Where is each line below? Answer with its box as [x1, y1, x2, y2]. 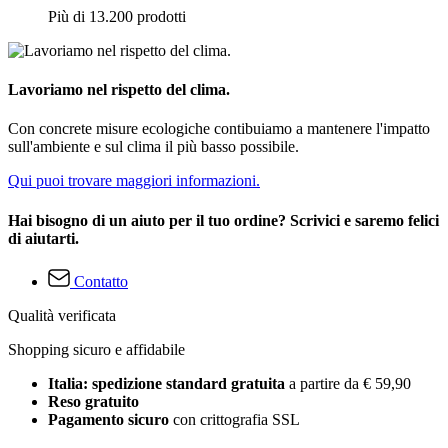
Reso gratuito [48, 392, 139, 410]
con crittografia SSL [169, 410, 300, 428]
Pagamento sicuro [48, 410, 169, 428]
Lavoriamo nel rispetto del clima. [8, 81, 230, 99]
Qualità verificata [8, 306, 116, 324]
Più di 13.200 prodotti [48, 7, 186, 25]
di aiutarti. [8, 229, 79, 247]
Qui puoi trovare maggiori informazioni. [8, 172, 260, 190]
